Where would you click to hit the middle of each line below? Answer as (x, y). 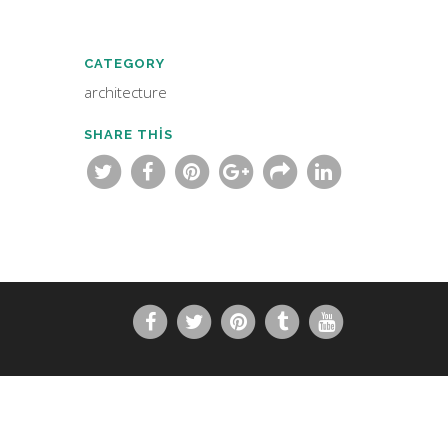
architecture (125, 92)
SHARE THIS (128, 134)
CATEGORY (124, 63)
